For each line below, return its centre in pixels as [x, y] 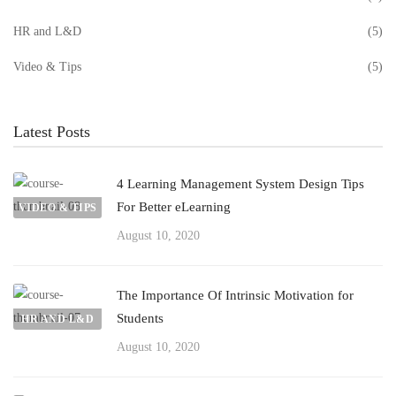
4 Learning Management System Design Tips [240, 184]
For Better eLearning [174, 207]
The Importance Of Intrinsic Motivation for [235, 295]
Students [140, 318]
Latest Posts [52, 132]
